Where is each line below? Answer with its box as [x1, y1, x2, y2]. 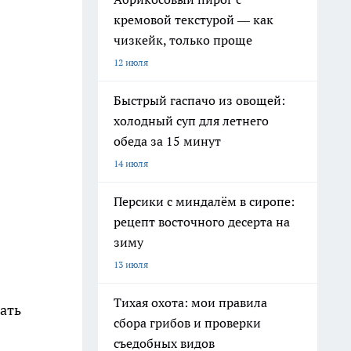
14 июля [114, 157, 148, 169]
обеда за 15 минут [114, 133, 221, 149]
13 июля [114, 259, 148, 270]
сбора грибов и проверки [114, 315, 261, 331]
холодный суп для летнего [114, 113, 269, 128]
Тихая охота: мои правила [114, 295, 267, 310]
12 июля [114, 56, 148, 68]
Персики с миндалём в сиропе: [114, 194, 295, 209]
